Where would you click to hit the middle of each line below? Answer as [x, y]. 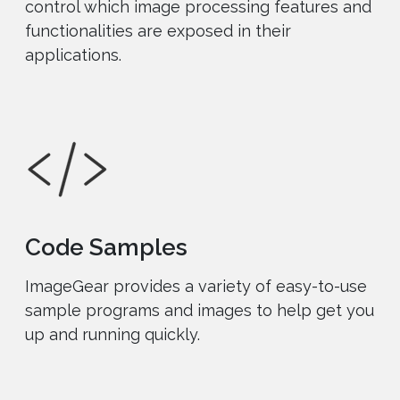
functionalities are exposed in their [158, 31]
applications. [74, 55]
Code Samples [107, 248]
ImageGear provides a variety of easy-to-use [196, 287]
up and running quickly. [113, 335]
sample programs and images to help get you [200, 311]
